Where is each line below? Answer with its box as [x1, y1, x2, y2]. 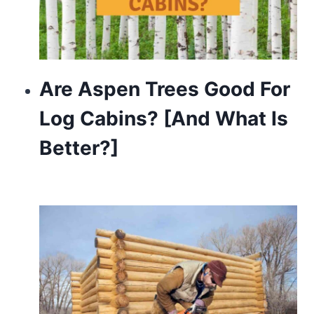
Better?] [39, 135, 118, 160]
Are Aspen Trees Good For [39, 76, 290, 101]
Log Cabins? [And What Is [39, 106, 288, 130]
